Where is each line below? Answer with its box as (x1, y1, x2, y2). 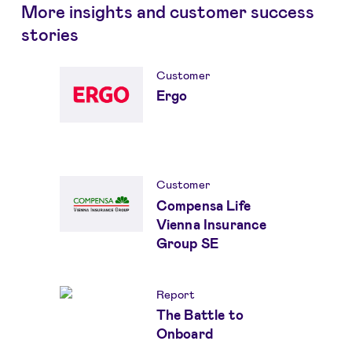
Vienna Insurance (156, 215, 267, 232)
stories (20, 24, 79, 45)
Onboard (156, 325, 213, 342)
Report (156, 286, 196, 301)
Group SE (156, 234, 219, 251)
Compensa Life (156, 196, 251, 213)
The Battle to (156, 306, 244, 323)
